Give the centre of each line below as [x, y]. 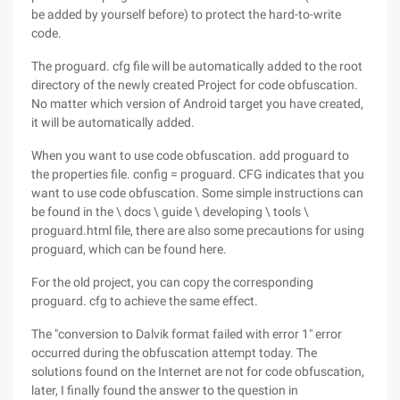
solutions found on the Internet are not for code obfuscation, [198, 371]
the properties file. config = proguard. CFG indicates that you [198, 174]
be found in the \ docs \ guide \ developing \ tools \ [170, 212]
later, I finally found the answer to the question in [165, 390]
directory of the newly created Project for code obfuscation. [195, 85]
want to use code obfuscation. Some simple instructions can [197, 193]
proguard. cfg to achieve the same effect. [145, 301]
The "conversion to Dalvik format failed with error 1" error [187, 334]
